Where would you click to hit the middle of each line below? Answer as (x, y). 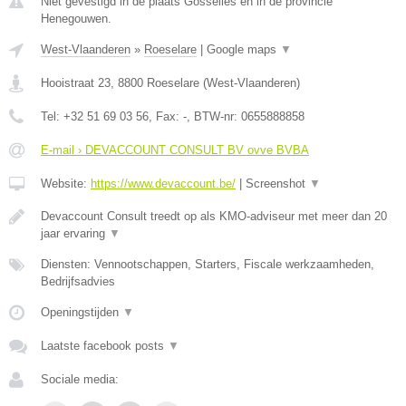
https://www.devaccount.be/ (163, 184)
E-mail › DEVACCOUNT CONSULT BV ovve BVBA (175, 150)
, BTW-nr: (214, 116)
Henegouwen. (76, 19)
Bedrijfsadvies (78, 281)
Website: (66, 184)
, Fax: (166, 116)
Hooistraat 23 (76, 83)
